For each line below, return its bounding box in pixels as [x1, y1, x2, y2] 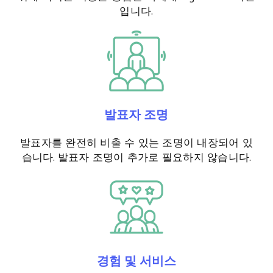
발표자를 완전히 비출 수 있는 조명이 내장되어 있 [20, 136, 253, 150]
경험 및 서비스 [96, 253, 176, 269]
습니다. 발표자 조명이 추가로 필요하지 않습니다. [21, 151, 252, 165]
